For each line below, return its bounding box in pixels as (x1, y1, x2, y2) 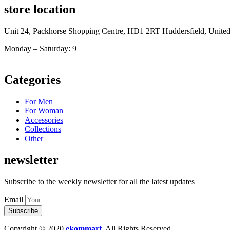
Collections (25, 124, 61, 133)
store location (4, 2, 75, 16)
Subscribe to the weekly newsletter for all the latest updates (4, 177, 195, 186)
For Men (25, 97, 53, 106)
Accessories (25, 115, 63, 124)
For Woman (25, 106, 63, 115)
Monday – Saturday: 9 (4, 44, 76, 53)
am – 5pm (76, 44, 109, 53)
